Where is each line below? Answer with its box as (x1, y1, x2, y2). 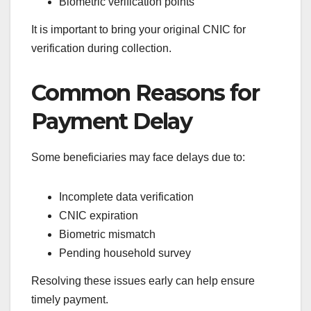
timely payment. (31, 293, 108, 305)
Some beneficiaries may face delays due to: (31, 151, 245, 163)
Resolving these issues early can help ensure (31, 274, 255, 287)
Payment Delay (31, 108, 192, 135)
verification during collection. (31, 42, 171, 55)
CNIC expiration (59, 209, 138, 221)
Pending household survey (59, 246, 191, 259)
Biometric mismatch (59, 228, 155, 240)
